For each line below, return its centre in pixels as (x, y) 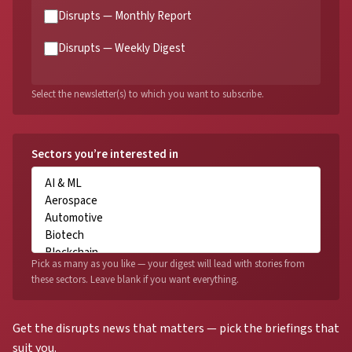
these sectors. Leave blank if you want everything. (135, 279)
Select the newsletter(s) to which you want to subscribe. (148, 95)
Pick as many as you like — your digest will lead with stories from (168, 264)
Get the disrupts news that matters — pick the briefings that (176, 328)
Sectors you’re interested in (105, 155)
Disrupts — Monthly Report (125, 16)
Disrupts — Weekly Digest (122, 49)
